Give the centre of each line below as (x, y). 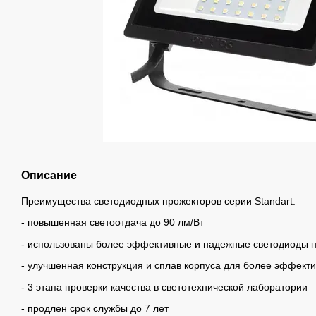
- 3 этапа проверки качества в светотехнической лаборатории (164, 287)
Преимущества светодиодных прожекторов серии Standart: (158, 201)
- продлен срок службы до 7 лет (95, 308)
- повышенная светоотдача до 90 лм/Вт (113, 223)
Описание (49, 175)
